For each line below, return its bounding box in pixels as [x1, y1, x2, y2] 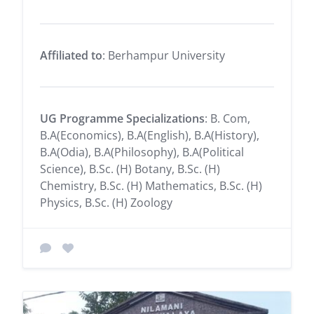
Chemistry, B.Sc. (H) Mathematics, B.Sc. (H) [40, 177, 262, 193]
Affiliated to [40, 47, 102, 63]
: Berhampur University [102, 47, 225, 63]
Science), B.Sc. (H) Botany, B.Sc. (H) [40, 161, 220, 177]
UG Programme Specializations [40, 110, 205, 126]
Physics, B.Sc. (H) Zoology [40, 194, 172, 210]
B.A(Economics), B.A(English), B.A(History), [40, 127, 259, 143]
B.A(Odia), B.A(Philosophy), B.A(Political [40, 144, 244, 160]
